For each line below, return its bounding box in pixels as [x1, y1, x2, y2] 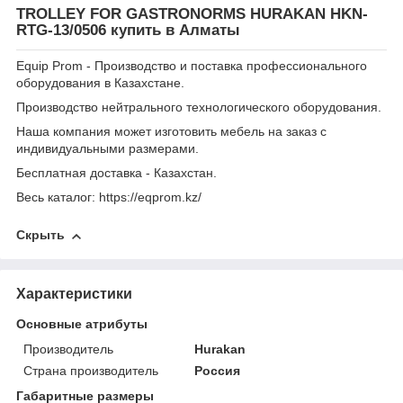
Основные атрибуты [16, 316, 148, 331]
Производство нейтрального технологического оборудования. [16, 100, 381, 115]
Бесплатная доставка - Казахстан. [16, 166, 217, 181]
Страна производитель [23, 363, 158, 378]
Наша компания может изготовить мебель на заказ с [16, 124, 327, 139]
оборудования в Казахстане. [16, 76, 184, 91]
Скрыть [16, 228, 65, 243]
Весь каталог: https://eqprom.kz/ [16, 190, 201, 205]
